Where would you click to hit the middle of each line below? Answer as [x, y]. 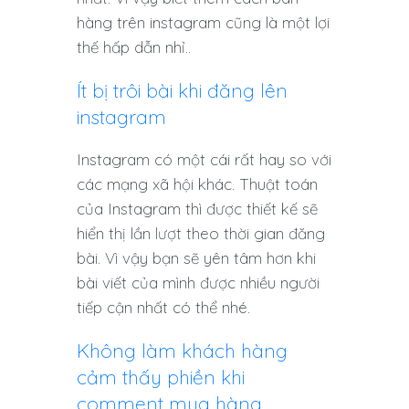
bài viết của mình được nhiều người [198, 283]
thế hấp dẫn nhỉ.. [134, 47]
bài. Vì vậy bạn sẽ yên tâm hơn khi [196, 258]
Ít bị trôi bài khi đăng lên [182, 91]
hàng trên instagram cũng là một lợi [203, 23]
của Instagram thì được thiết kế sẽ [197, 209]
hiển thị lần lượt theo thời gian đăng [201, 234]
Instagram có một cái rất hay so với [204, 160]
